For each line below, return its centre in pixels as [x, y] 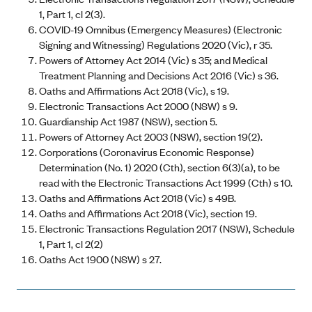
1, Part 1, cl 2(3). [72, 14]
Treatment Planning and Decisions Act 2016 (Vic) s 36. [159, 75]
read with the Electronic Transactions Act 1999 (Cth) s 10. [166, 182]
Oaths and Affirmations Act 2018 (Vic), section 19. [148, 213]
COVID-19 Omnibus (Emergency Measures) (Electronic [161, 29]
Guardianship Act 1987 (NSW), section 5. [128, 121]
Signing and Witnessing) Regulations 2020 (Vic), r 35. [156, 44]
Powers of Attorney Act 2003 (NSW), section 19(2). [151, 136]
